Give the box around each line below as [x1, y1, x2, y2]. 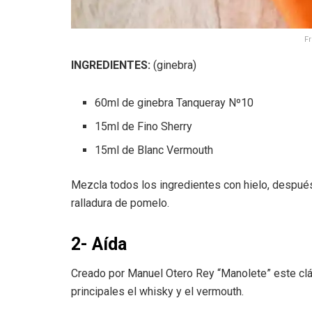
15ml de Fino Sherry [95, 119, 193, 133]
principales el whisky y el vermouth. [71, 285, 244, 299]
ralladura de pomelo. [71, 196, 169, 210]
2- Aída [71, 233, 127, 254]
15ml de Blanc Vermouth [95, 143, 214, 157]
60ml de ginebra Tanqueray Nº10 [95, 95, 254, 109]
